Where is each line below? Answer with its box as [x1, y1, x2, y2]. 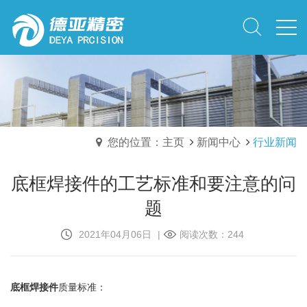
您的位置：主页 [108, 136, 184, 148]
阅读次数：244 [179, 229, 244, 240]
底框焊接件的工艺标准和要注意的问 [11, 173, 296, 194]
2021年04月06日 [75, 229, 154, 240]
